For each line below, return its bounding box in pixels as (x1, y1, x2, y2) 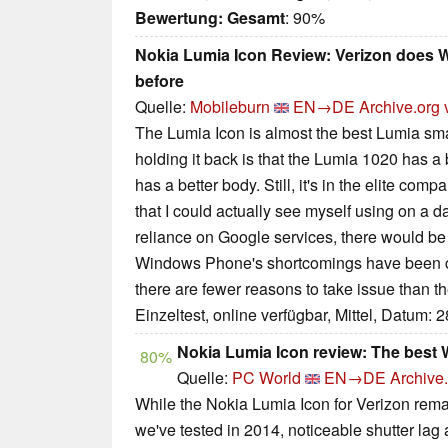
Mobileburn (190, 95, 270, 119)
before (135, 69, 184, 93)
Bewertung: (135, 6, 223, 30)
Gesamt (227, 6, 285, 30)
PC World (232, 366, 301, 390)
